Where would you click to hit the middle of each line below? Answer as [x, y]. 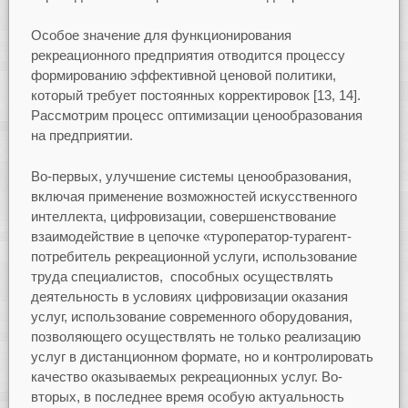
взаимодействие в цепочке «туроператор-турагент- [191, 236]
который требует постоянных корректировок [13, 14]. [195, 96]
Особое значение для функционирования [161, 36]
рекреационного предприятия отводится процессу [188, 56]
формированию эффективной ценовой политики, [183, 76]
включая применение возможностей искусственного [194, 196]
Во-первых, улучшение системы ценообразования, [191, 176]
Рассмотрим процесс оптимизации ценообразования [196, 116]
